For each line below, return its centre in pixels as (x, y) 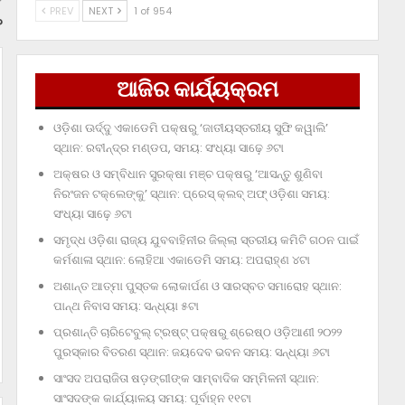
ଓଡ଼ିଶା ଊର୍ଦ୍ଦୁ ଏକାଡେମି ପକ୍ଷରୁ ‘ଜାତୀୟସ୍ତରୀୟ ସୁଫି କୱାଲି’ (190, 128)
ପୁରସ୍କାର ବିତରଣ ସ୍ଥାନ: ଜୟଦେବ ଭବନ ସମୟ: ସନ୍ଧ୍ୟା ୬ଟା (191, 353)
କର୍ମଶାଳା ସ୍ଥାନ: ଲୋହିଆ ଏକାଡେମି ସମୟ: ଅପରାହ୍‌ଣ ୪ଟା (181, 260)
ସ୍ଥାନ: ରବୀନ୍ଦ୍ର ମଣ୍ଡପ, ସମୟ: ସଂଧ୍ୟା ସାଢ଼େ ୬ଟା (168, 148)
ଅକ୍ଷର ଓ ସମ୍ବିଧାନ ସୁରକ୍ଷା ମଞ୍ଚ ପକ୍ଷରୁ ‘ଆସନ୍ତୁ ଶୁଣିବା (188, 174)
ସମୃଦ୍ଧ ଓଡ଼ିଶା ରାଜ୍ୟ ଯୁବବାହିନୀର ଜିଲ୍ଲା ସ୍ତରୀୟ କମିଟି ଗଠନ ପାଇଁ (206, 240)
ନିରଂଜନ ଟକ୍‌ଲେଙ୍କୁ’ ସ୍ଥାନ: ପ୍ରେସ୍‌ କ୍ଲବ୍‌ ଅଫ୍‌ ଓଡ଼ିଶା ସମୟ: (191, 194)
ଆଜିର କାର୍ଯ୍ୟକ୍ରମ (197, 89)
